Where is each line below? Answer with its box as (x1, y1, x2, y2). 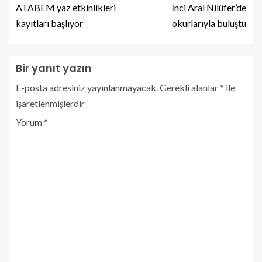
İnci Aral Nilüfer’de (171, 1, 246, 13)
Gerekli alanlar (160, 81, 220, 93)
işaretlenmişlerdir (16, 97, 85, 109)
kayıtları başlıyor (16, 17, 83, 29)
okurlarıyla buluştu (172, 17, 246, 29)
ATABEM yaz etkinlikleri (16, 1, 116, 13)
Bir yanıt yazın (16, 60, 92, 75)
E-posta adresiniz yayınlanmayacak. (16, 81, 158, 93)
